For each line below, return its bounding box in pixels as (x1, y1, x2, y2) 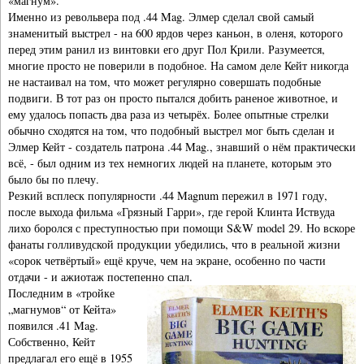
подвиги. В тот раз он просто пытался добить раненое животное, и (8, 90, 338, 106)
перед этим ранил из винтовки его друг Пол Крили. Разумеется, (8, 41, 325, 58)
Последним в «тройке (8, 285, 115, 301)
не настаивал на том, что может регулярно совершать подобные (8, 74, 321, 90)
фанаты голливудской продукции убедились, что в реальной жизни (8, 236, 340, 253)
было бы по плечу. (8, 171, 99, 188)
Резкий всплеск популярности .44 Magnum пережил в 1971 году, (8, 188, 327, 204)
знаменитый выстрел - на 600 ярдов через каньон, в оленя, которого (8, 25, 343, 41)
